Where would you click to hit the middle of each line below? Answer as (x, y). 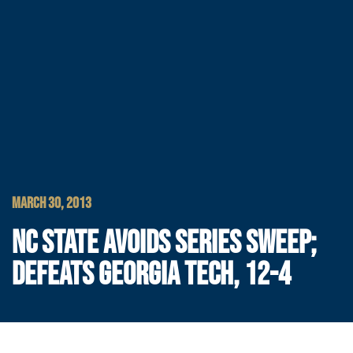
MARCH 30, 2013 (52, 204)
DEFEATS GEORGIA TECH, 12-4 (151, 275)
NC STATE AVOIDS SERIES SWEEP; (164, 244)
